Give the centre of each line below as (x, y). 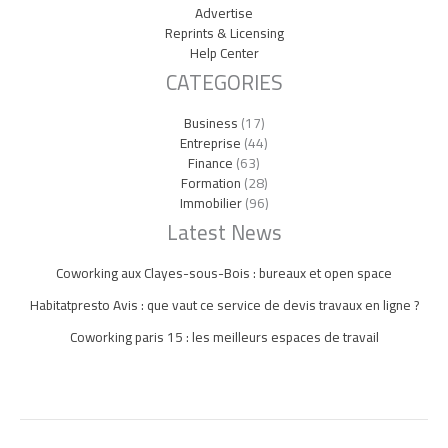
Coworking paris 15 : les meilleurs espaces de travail (224, 336)
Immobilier (210, 202)
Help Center (224, 52)
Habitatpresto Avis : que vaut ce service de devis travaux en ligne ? (224, 304)
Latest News (224, 232)
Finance (210, 162)
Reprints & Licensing (224, 32)
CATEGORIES (224, 82)
